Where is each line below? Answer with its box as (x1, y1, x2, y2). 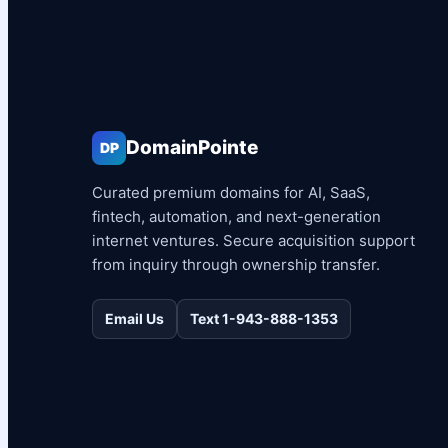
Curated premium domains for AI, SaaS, (92, 182, 370, 202)
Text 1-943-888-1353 (190, 310, 338, 328)
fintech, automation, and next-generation (92, 206, 381, 226)
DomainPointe (126, 136, 258, 160)
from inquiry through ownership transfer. (92, 254, 380, 274)
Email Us (105, 310, 164, 328)
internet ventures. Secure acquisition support (92, 230, 415, 250)
